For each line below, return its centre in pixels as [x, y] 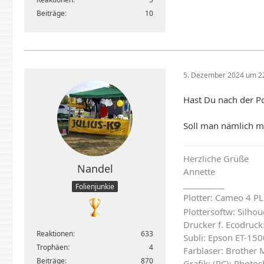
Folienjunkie [95, 186]
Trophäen [52, 247]
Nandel [95, 169]
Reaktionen [55, 233]
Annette [199, 171]
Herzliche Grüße [216, 158]
